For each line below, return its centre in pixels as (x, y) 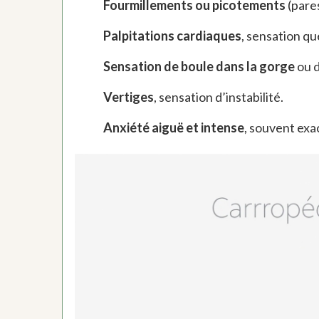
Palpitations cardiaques (172, 35)
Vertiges (128, 96)
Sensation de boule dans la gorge (199, 66)
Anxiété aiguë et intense (173, 127)
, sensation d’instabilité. (218, 96)
